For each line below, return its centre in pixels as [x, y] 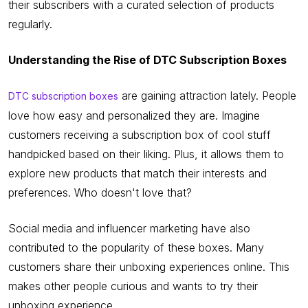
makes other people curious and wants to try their [133, 286]
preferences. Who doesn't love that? [100, 192]
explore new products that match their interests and [137, 173]
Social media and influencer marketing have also [129, 228]
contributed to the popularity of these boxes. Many [136, 247]
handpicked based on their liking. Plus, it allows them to [146, 154]
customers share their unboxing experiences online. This [149, 266]
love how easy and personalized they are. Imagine [134, 115]
